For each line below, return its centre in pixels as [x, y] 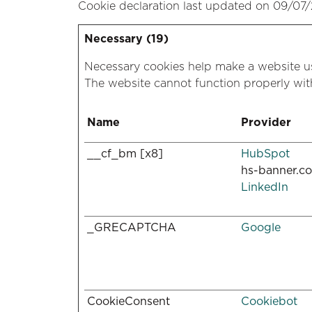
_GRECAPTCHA [132, 227]
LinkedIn [265, 187]
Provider [266, 122]
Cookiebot [269, 301]
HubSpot [265, 154]
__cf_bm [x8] [125, 154]
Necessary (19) [126, 39]
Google [261, 227]
